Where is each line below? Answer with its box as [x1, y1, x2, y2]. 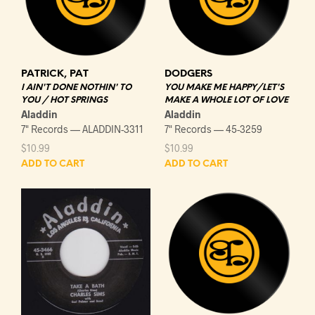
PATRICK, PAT [21, 68, 89, 79]
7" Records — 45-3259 [165, 122, 262, 135]
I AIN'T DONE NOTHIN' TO [21, 82, 131, 92]
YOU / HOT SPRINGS [21, 95, 108, 105]
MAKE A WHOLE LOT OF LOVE [165, 95, 288, 105]
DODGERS [165, 68, 212, 79]
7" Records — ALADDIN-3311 [21, 122, 143, 135]
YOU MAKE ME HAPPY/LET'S [165, 82, 284, 92]
